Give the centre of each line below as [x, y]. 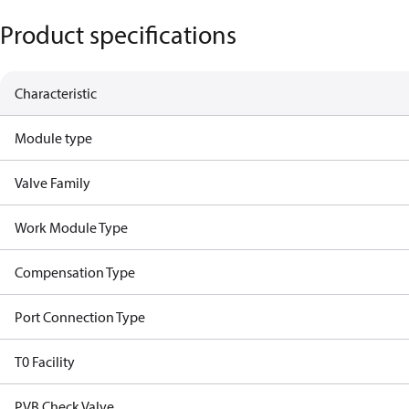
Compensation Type [75, 272]
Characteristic [56, 93]
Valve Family [52, 183]
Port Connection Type [80, 317]
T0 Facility [45, 362]
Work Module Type [71, 227]
